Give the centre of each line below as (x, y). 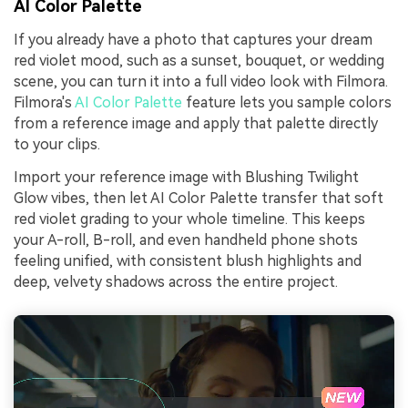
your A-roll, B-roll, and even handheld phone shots (186, 240)
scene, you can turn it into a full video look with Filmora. (201, 81)
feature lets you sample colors (287, 102)
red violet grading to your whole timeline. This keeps (189, 219)
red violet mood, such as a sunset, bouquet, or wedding (199, 60)
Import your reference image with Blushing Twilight (186, 177)
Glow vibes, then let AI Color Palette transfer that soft (199, 198)
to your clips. (57, 144)
